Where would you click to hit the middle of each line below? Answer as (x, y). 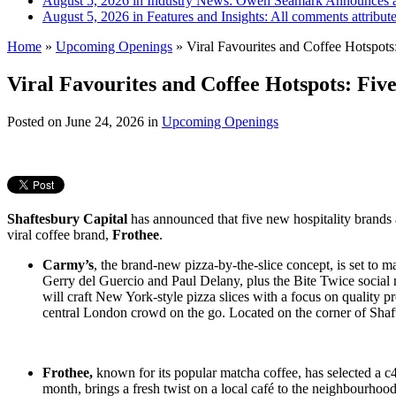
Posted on (36, 121)
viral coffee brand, (60, 234)
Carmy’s (68, 264)
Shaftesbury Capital (67, 218)
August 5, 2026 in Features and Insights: (156, 16)
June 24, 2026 (105, 121)
